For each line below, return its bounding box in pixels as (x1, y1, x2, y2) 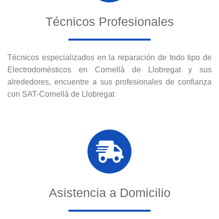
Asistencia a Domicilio (48, 186, 171, 200)
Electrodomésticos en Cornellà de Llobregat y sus (7, 66, 212, 74)
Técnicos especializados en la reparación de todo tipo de (7, 53, 212, 62)
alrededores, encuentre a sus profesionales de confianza (7, 78, 212, 87)
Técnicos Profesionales (45, 15, 174, 29)
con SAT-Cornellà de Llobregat (7, 90, 114, 99)
